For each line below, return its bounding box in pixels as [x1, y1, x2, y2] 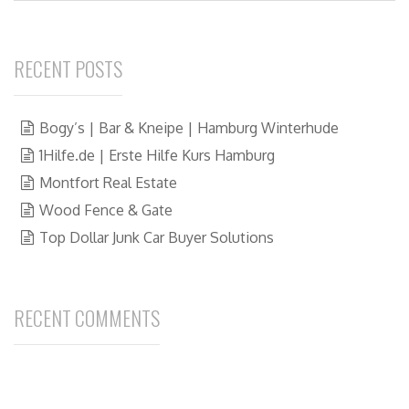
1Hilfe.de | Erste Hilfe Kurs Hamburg [39, 145, 276, 164]
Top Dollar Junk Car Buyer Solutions [39, 227, 275, 246]
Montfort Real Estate [39, 173, 178, 192]
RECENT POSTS [14, 53, 122, 83]
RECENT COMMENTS [14, 302, 160, 332]
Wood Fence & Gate [39, 200, 173, 219]
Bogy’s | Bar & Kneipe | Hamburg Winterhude [39, 118, 340, 137]
